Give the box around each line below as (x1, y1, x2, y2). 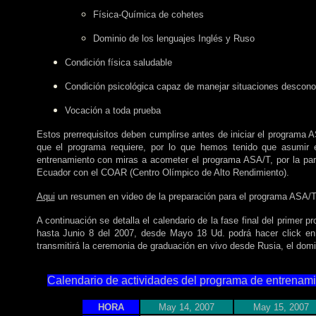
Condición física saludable (64, 57, 172, 68)
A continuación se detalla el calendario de (36, 215, 208, 226)
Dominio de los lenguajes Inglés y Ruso (92, 33, 255, 44)
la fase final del (207, 215, 277, 226)
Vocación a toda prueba (64, 105, 161, 116)
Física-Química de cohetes (92, 9, 204, 20)
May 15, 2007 (253, 302, 309, 312)
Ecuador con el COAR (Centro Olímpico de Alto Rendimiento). (36, 167, 289, 178)
